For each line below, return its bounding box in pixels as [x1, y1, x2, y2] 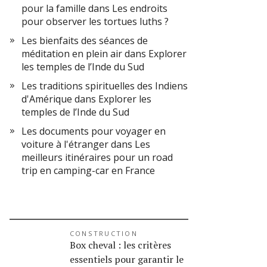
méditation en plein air [21, 47, 122, 60]
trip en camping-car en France [21, 164, 155, 177]
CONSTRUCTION [70, 229, 138, 238]
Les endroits [112, 2, 167, 15]
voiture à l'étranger [21, 138, 108, 151]
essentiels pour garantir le [70, 253, 184, 266]
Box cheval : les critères [70, 238, 171, 252]
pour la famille [21, 2, 86, 15]
